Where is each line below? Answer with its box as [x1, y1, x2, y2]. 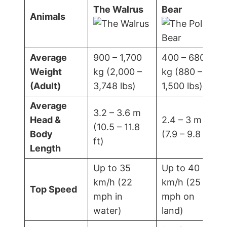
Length [30, 142, 61, 154]
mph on [162, 191, 195, 202]
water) [93, 205, 122, 216]
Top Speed [30, 183, 77, 195]
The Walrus [93, 4, 143, 15]
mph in [93, 191, 123, 202]
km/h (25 [162, 176, 201, 187]
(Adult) [30, 80, 61, 91]
